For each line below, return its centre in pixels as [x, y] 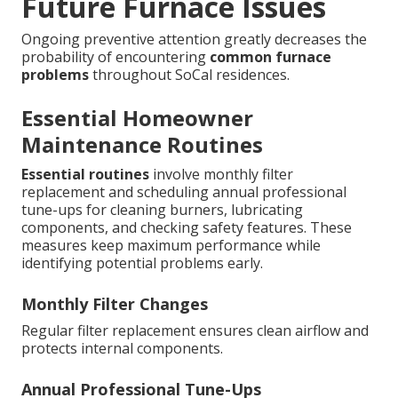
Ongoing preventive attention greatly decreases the [194, 40]
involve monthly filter [221, 175]
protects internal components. [122, 349]
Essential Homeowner [137, 118]
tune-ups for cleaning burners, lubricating [162, 210]
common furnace [271, 57]
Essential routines [85, 175]
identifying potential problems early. [142, 263]
